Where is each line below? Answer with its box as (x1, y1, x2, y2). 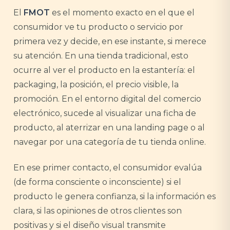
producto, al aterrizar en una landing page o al (13, 123, 205, 132)
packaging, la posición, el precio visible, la (13, 80, 179, 89)
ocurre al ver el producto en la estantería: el (13, 65, 195, 75)
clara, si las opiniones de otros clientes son (13, 206, 182, 216)
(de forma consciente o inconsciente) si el (13, 177, 181, 187)
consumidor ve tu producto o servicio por (13, 22, 183, 32)
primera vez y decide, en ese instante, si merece (13, 36, 206, 46)
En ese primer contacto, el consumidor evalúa (13, 163, 202, 172)
